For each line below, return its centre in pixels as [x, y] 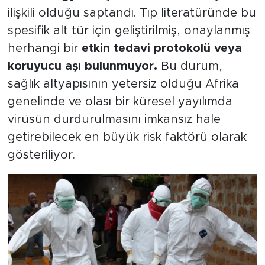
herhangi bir [44, 49]
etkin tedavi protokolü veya [161, 49]
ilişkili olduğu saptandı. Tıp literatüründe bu [132, 13]
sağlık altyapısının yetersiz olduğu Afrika [123, 84]
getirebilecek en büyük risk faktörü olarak [127, 138]
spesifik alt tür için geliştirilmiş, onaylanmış [129, 31]
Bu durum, [190, 67]
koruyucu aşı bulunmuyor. [82, 67]
